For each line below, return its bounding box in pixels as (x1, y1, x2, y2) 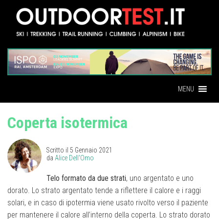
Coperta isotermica (7, 113, 128, 132)
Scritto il (46, 146, 70, 154)
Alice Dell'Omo (55, 153, 94, 162)
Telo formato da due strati (46, 173, 126, 183)
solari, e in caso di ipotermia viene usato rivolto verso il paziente (7, 197, 208, 207)
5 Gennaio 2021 (70, 146, 112, 154)
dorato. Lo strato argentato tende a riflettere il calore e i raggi (7, 185, 201, 195)
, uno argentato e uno (126, 173, 194, 183)
